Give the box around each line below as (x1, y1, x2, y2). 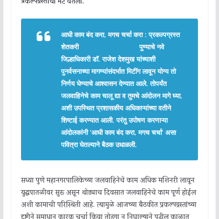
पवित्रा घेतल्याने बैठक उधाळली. (61, 139, 137, 149)
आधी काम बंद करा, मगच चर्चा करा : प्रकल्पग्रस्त (61, 29, 180, 39)
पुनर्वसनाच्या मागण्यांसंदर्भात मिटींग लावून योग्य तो (61, 66, 176, 76)
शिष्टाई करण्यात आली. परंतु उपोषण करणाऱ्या (61, 115, 168, 125)
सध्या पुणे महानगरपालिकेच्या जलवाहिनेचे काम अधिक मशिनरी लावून (21, 175, 195, 186)
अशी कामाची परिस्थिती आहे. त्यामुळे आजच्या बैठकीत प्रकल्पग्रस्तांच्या (21, 199, 197, 211)
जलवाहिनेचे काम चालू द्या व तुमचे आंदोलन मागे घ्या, (61, 90, 182, 100)
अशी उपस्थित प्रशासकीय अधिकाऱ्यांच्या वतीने (61, 103, 171, 112)
